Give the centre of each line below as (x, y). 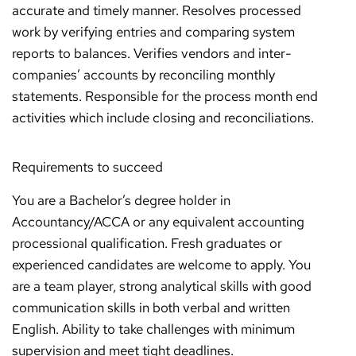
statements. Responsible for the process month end (165, 96)
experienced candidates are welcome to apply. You (161, 265)
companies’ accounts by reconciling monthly (143, 75)
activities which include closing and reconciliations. (163, 118)
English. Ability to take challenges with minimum (153, 329)
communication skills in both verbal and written (151, 308)
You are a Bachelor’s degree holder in (121, 200)
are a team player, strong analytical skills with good (162, 286)
